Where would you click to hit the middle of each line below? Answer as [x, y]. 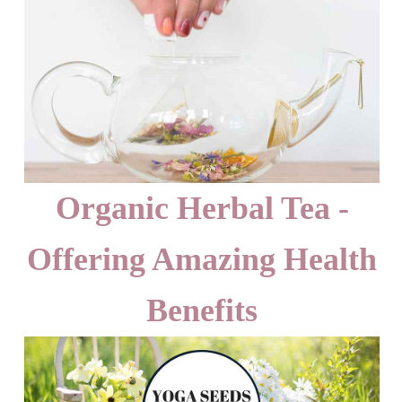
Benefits [202, 310]
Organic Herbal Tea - [202, 208]
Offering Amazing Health [202, 259]
